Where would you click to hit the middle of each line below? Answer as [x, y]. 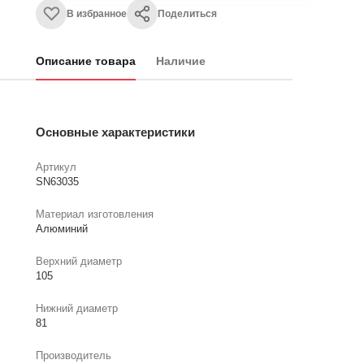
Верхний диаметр [79, 262]
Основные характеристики [115, 132]
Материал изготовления [95, 214]
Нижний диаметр [77, 309]
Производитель [74, 356]
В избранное [97, 14]
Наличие [181, 61]
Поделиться [187, 14]
